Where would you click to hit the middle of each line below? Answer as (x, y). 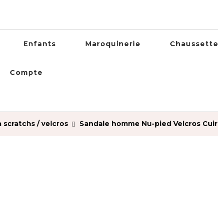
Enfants (40, 44)
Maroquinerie (113, 44)
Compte (26, 73)
